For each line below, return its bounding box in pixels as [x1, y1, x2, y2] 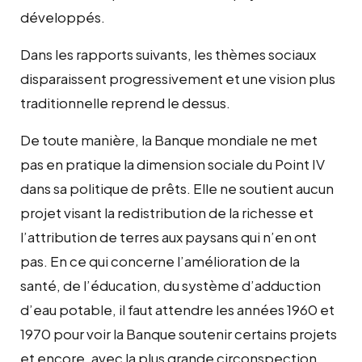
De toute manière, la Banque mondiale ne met [20, 130, 318, 149]
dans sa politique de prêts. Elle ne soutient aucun [20, 179, 334, 197]
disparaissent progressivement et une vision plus [20, 69, 335, 87]
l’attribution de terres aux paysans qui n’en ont [20, 227, 317, 246]
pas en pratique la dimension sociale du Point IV [20, 154, 325, 173]
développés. [20, 7, 105, 26]
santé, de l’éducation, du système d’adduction [20, 276, 321, 294]
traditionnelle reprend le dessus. [20, 93, 230, 112]
